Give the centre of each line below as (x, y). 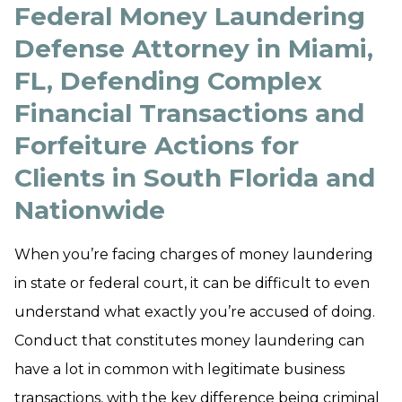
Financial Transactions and (189, 113)
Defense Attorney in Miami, (194, 48)
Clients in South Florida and (195, 178)
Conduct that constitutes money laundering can (189, 341)
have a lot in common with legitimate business (179, 369)
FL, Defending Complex (168, 81)
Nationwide (90, 210)
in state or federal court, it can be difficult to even (192, 283)
